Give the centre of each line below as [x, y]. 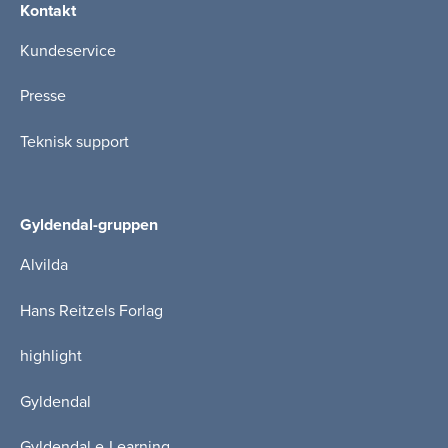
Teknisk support [74, 141]
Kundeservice [68, 50]
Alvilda [44, 264]
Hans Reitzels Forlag [91, 310]
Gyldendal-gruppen [89, 224]
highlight [51, 356]
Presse [43, 96]
